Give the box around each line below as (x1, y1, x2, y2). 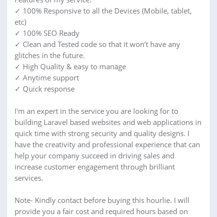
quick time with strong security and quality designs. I (15, 128, 189, 139)
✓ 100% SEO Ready (15, 28, 79, 38)
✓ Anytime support (15, 73, 79, 83)
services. (15, 173, 43, 183)
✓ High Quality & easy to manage (15, 62, 126, 72)
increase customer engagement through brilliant (15, 162, 175, 172)
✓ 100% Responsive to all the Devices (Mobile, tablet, (15, 6, 192, 16)
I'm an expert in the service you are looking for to (15, 106, 178, 116)
